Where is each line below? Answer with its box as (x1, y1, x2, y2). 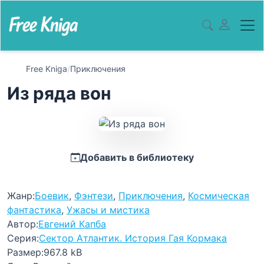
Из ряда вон (7, 83, 111, 104)
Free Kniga (26, 64, 67, 74)
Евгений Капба (38, 218, 106, 230)
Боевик (35, 190, 69, 202)
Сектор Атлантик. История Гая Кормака (39, 232, 227, 244)
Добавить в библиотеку (80, 151, 194, 163)
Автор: (7, 218, 38, 230)
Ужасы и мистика (67, 204, 150, 216)
